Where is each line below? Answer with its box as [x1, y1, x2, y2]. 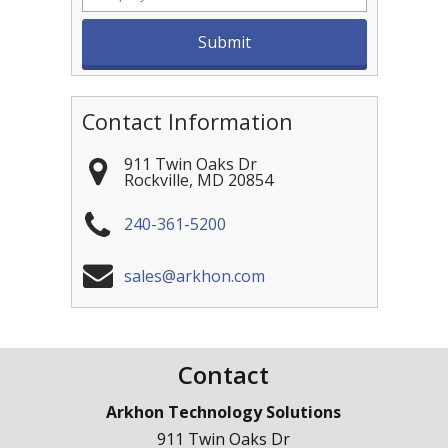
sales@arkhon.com [123, 264, 265, 287]
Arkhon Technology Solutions [106, 400, 342, 423]
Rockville [123, 168, 189, 191]
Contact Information [81, 106, 293, 136]
